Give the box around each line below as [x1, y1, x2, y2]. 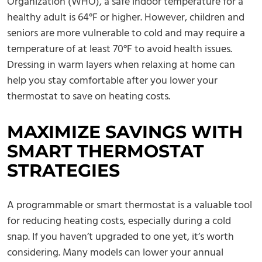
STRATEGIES [7, 160, 120, 182]
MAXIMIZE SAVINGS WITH [7, 121, 243, 143]
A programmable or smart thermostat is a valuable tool [7, 197, 252, 215]
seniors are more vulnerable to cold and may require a [7, 25, 245, 43]
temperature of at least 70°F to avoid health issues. [7, 41, 232, 58]
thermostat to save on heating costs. [7, 88, 170, 106]
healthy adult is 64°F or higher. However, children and [7, 9, 244, 27]
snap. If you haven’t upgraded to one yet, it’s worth [7, 229, 234, 246]
